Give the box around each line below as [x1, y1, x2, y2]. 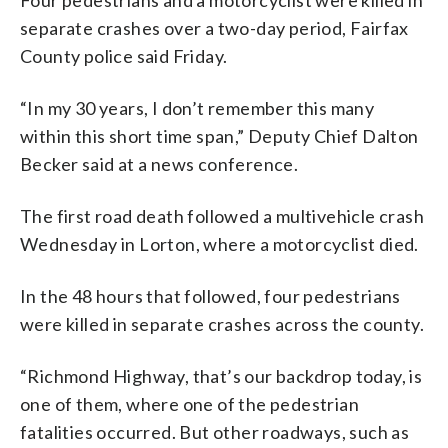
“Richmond [20, 364, 110, 387]
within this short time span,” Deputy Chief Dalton [20, 124, 419, 147]
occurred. [96, 420, 177, 443]
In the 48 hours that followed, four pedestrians [20, 284, 401, 307]
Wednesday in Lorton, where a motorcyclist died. [20, 232, 419, 255]
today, [355, 364, 407, 387]
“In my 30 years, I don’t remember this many [20, 96, 375, 119]
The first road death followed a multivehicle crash [20, 204, 424, 227]
